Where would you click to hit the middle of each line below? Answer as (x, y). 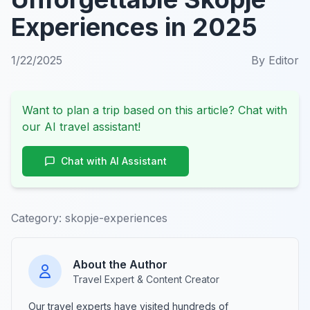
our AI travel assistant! (81, 126)
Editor (284, 60)
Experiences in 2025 (134, 27)
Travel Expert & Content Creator (146, 279)
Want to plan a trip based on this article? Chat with (155, 110)
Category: (36, 218)
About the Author (120, 264)
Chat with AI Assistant (114, 161)
